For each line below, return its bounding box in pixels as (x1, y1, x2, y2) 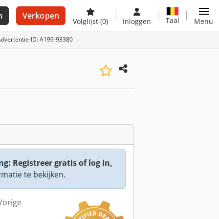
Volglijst (73, 17, 100, 26)
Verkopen (22, 10, 59, 21)
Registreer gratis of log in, (13, 157, 112, 168)
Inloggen (123, 17, 151, 26)
